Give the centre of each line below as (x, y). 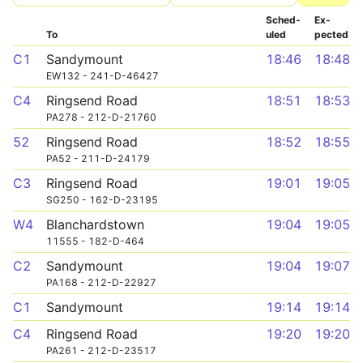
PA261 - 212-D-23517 (101, 350)
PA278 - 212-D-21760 (101, 117)
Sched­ (283, 20)
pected (331, 34)
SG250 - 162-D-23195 (102, 200)
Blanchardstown (95, 224)
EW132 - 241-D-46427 (102, 76)
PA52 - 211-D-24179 (98, 158)
